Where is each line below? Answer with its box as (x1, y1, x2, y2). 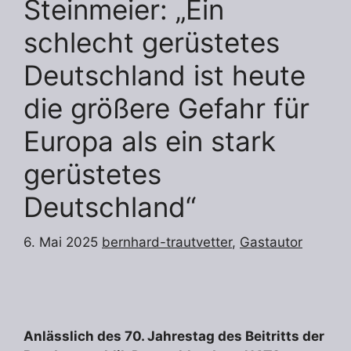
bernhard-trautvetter (102, 233, 232, 250)
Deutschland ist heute (24, 59, 306, 92)
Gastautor (240, 233, 302, 250)
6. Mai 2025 (24, 233, 98, 250)
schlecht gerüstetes (24, 26, 280, 60)
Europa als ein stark (24, 125, 276, 158)
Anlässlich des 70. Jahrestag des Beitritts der (24, 327, 324, 344)
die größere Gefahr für (24, 92, 309, 125)
